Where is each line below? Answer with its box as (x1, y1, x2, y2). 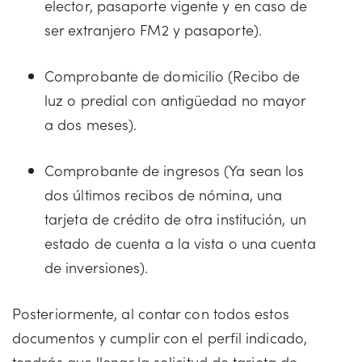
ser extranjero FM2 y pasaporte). (44, 19, 262, 40)
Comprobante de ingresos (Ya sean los (44, 160, 305, 180)
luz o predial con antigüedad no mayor (44, 90, 306, 110)
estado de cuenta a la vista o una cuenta (44, 233, 316, 253)
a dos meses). (44, 114, 137, 134)
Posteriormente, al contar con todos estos (12, 303, 289, 323)
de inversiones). (44, 257, 149, 277)
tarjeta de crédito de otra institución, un (44, 208, 306, 229)
